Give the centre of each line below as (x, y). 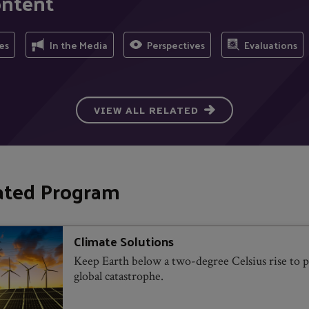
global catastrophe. (118, 276)
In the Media (78, 44)
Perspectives (176, 44)
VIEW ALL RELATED (146, 110)
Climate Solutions (123, 241)
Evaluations (270, 44)
